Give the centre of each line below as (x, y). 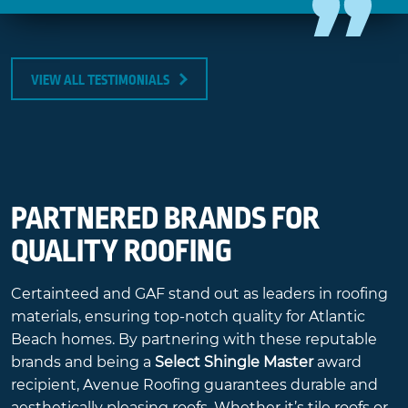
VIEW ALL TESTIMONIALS (100, 81)
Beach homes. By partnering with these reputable (194, 340)
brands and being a (83, 362)
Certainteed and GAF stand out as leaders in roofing (199, 294)
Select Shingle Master (234, 362)
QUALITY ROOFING (122, 252)
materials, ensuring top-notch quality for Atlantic (188, 317)
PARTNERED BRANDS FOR (165, 219)
